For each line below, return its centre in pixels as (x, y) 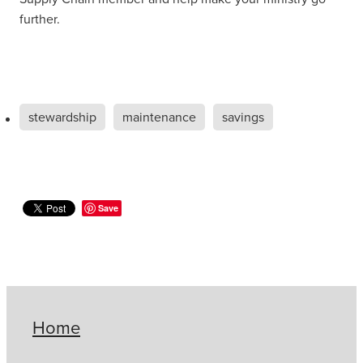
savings (243, 116)
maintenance (159, 116)
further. (40, 18)
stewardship (62, 116)
